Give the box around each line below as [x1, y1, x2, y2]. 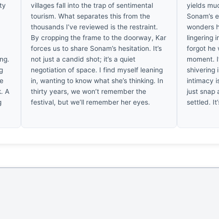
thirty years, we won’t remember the [31, 87, 147, 95]
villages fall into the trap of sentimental [31, 1, 153, 9]
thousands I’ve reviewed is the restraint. [31, 22, 158, 31]
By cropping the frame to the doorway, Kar [31, 33, 167, 42]
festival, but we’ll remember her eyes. [31, 98, 151, 106]
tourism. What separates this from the [31, 12, 151, 20]
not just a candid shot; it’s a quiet [31, 55, 136, 63]
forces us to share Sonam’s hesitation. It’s [31, 44, 162, 52]
